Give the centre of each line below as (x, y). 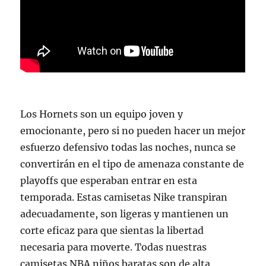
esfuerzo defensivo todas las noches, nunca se (128, 147)
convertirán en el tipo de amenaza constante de (132, 164)
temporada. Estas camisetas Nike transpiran (124, 197)
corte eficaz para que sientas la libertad (112, 230)
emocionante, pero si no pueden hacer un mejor (133, 131)
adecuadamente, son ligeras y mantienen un (125, 214)
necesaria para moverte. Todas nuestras (114, 247)
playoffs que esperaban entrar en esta (109, 180)
